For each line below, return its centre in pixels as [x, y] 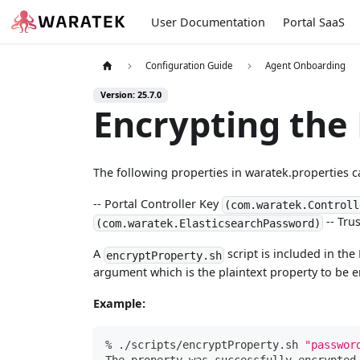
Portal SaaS [313, 22]
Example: [120, 303]
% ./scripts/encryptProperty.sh [205, 345]
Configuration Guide [190, 65]
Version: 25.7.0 [131, 95]
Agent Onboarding [306, 65]
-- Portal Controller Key [158, 204]
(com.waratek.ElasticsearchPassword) [209, 223]
